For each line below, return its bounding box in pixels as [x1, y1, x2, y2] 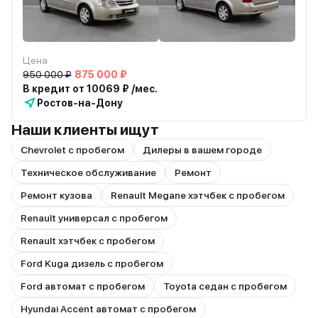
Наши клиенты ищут [11, 121, 159, 138]
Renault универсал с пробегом [21, 212, 168, 224]
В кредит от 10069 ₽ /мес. [23, 83, 158, 94]
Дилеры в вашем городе [143, 144, 262, 155]
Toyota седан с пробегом [163, 280, 287, 292]
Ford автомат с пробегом [21, 280, 145, 292]
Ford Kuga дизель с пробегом [21, 258, 163, 269]
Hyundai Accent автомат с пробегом [21, 303, 196, 314]
